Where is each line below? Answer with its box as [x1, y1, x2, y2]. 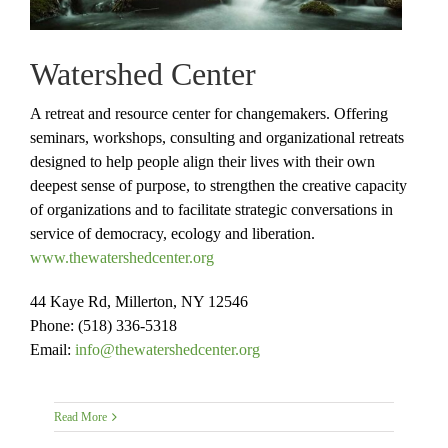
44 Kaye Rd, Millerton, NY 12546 [30, 292, 248, 310]
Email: [30, 340, 75, 358]
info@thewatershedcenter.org [75, 340, 260, 358]
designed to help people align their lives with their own [30, 152, 375, 170]
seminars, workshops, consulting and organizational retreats [30, 128, 404, 146]
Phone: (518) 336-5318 [30, 316, 177, 334]
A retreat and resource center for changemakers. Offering [30, 104, 388, 122]
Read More [53, 409, 107, 424]
